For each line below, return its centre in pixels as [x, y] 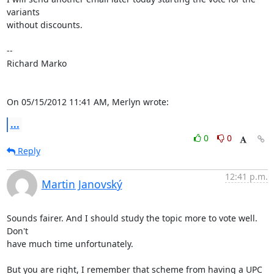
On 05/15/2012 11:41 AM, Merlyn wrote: [87, 102]
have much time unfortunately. [70, 244]
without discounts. [44, 25]
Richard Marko [36, 63]
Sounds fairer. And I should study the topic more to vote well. [132, 218]
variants [23, 12]
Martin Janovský [82, 184]
